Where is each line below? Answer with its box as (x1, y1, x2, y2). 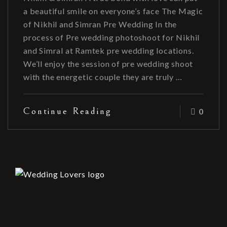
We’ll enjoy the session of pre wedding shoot (23, 58, 194, 68)
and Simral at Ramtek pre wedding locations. (23, 45, 194, 55)
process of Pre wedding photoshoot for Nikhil (23, 32, 200, 42)
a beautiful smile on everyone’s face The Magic (23, 6, 203, 16)
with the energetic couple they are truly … (23, 71, 182, 82)
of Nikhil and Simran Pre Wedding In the (23, 19, 177, 29)
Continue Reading (23, 105, 112, 117)
